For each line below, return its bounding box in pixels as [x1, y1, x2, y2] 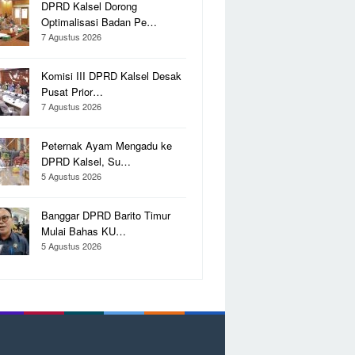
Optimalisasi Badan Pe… [41, 14, 157, 29]
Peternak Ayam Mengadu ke [41, 138, 172, 153]
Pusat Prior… [41, 84, 103, 99]
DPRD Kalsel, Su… [41, 154, 131, 169]
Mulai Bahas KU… [41, 223, 126, 239]
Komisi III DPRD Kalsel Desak [41, 68, 181, 83]
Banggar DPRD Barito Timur [41, 208, 170, 223]
